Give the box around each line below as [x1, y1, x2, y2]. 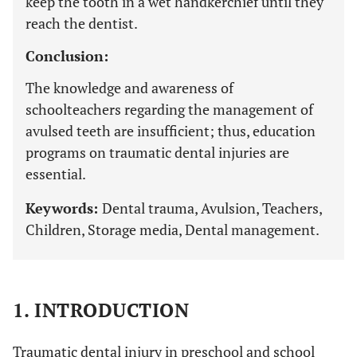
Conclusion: [25, 46, 108, 65]
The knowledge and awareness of [25, 78, 233, 97]
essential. [25, 164, 86, 183]
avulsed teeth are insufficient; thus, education [25, 121, 316, 140]
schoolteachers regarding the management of [25, 100, 313, 119]
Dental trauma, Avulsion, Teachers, [102, 198, 322, 218]
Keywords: [25, 198, 102, 218]
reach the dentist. [25, 14, 138, 33]
